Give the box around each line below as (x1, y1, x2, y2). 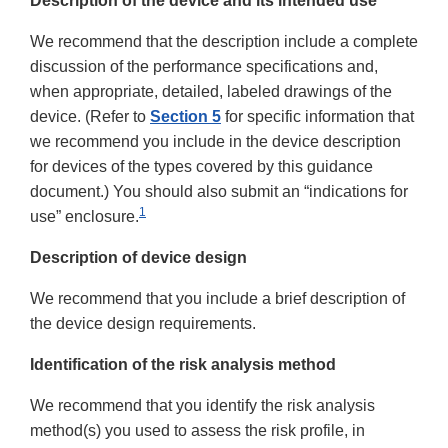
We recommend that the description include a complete (30, 33, 418, 51)
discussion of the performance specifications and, (30, 58, 378, 76)
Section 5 (150, 108, 221, 126)
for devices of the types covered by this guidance (30, 158, 373, 176)
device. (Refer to (30, 108, 150, 126)
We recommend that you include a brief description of (30, 290, 405, 308)
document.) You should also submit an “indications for (30, 183, 408, 201)
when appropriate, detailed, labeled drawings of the (30, 83, 392, 101)
